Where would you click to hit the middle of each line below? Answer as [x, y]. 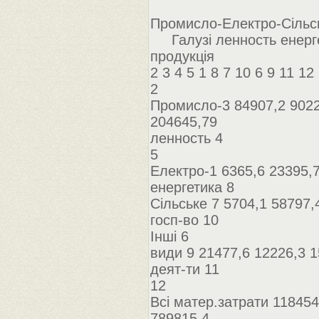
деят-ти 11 [185, 269]
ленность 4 [187, 138]
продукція [182, 56]
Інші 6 [169, 236]
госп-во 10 [184, 220]
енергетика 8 [192, 187]
